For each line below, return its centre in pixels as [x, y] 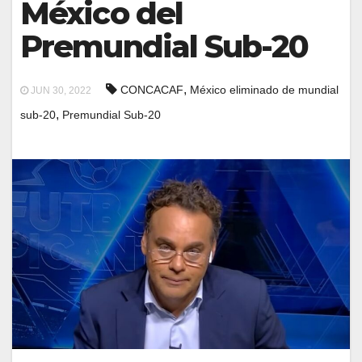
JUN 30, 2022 [60, 90]
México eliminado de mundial [264, 90]
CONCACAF [152, 90]
